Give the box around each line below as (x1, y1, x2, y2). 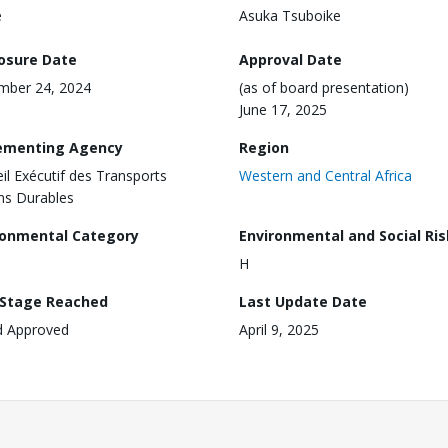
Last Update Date (239, 291, 367, 311)
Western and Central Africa (239, 165, 412, 185)
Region (239, 137, 289, 157)
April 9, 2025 (239, 319, 319, 339)
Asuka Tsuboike (239, 6, 341, 25)
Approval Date (239, 49, 342, 69)
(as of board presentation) (239, 77, 409, 97)
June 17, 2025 (239, 99, 327, 119)
